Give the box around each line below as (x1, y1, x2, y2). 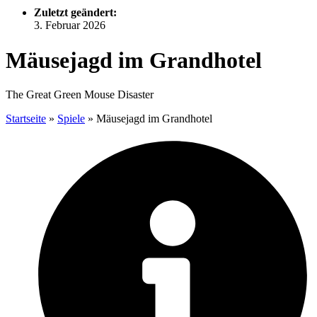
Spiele (57, 113, 85, 125)
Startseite (6, 113, 46, 125)
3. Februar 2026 (34, 19, 105, 32)
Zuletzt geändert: (34, 6, 117, 19)
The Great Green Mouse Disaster (6, 88, 154, 101)
